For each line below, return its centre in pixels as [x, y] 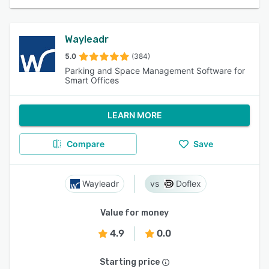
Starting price [130, 262]
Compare [85, 144]
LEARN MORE [134, 115]
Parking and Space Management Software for [155, 71]
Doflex [189, 183]
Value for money [134, 213]
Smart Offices [92, 80]
